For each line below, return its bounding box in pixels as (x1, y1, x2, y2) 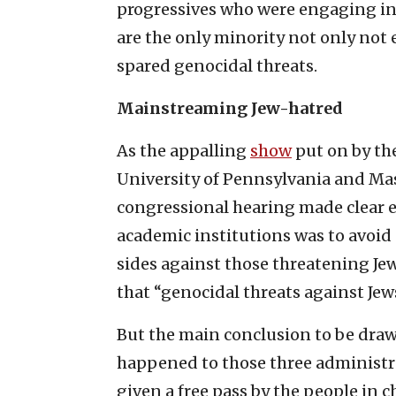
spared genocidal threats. (117, 55, 317, 76)
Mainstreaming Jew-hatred (117, 97, 343, 118)
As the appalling (117, 140, 250, 161)
